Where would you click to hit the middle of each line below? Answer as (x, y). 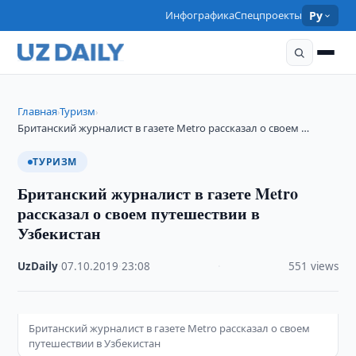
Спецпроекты (269, 15)
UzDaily (38, 266)
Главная (38, 111)
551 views (313, 266)
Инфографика (200, 15)
